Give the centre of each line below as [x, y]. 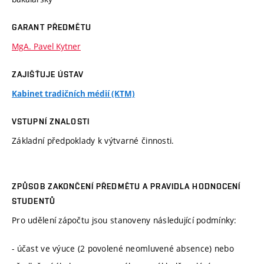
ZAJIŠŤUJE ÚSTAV [48, 75]
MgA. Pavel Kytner [46, 47]
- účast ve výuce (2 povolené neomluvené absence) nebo [123, 248]
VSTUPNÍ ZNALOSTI [51, 122]
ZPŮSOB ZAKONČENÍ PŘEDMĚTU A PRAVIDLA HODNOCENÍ [126, 187]
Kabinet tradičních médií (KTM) [73, 94]
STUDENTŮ [34, 201]
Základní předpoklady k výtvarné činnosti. [93, 141]
